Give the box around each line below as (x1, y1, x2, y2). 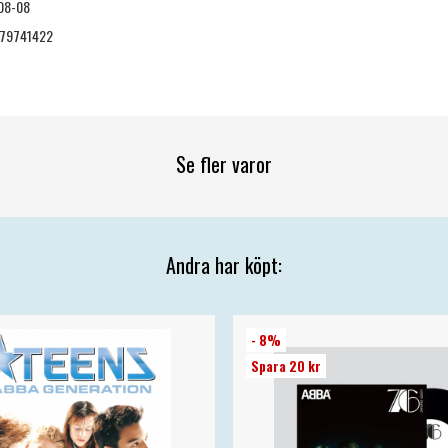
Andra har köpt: (166, 250, 282, 281)
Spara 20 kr (251, 355, 322, 376)
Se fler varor (176, 149, 272, 180)
